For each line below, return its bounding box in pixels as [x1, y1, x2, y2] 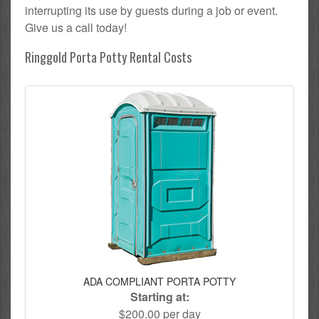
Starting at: [130, 288, 189, 305]
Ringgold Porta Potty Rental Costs [25, 48, 192, 67]
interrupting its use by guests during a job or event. [25, 2, 278, 19]
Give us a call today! [25, 19, 127, 36]
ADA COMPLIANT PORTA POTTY [83, 274, 236, 289]
